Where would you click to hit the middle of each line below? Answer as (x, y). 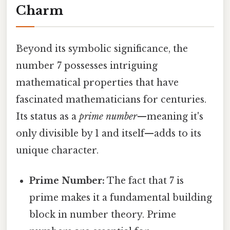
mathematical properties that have (97, 83)
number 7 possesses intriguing (87, 66)
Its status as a (47, 117)
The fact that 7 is (145, 181)
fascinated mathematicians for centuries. (111, 100)
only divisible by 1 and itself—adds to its (109, 134)
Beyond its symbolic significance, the (102, 49)
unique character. (57, 151)
